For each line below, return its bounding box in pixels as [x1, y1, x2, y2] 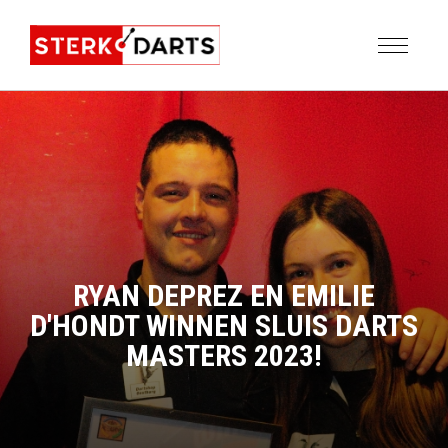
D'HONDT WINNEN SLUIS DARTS [30, 308, 418, 343]
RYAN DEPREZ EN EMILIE [73, 278, 375, 313]
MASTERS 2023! [126, 338, 322, 373]
